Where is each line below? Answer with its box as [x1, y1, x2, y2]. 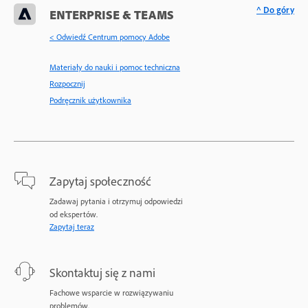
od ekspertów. [49, 208, 98, 219]
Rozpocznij [49, 78, 85, 89]
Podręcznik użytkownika [49, 94, 131, 105]
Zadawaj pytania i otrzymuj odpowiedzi [49, 195, 183, 206]
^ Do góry [256, 3, 294, 15]
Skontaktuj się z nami [49, 264, 155, 280]
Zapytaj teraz [49, 221, 94, 232]
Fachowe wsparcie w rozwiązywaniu [49, 287, 173, 298]
